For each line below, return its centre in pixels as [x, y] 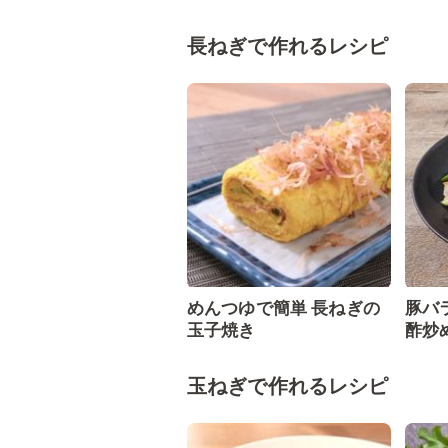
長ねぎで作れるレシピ [288, 46]
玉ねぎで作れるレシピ [288, 386]
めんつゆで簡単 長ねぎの [283, 308]
